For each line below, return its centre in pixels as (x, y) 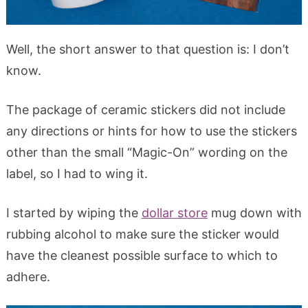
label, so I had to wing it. (77, 173)
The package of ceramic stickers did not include (145, 109)
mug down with (254, 212)
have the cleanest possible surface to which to (142, 255)
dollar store (174, 212)
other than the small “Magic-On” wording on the (146, 152)
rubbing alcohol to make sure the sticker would (142, 234)
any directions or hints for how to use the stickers (151, 131)
